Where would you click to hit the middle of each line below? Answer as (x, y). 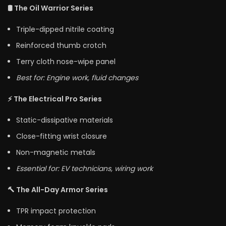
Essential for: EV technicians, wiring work (84, 168)
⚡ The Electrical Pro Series (55, 99)
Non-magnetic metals (56, 152)
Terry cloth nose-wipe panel (66, 61)
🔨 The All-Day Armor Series (58, 189)
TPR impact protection (56, 211)
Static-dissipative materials (65, 120)
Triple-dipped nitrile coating (65, 29)
